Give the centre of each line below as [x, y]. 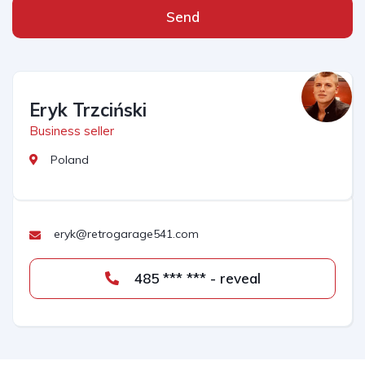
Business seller [72, 131]
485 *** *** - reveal [235, 278]
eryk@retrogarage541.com [126, 234]
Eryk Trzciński [88, 110]
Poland [70, 160]
